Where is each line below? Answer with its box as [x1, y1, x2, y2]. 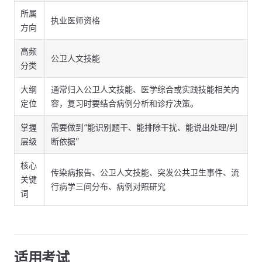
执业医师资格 [51, 15, 100, 25]
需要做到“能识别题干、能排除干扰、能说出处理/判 [51, 122, 237, 132]
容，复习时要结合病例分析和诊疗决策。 [51, 98, 198, 108]
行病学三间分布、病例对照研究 [51, 181, 166, 191]
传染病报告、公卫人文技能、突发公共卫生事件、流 [51, 167, 239, 177]
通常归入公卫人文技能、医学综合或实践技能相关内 [51, 84, 239, 94]
